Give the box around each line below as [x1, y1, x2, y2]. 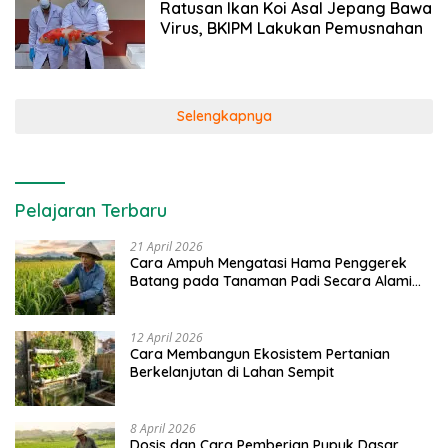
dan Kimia [130, 290, 197, 309]
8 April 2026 [130, 420, 196, 438]
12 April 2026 [130, 329, 203, 347]
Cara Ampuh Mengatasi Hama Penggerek [130, 254, 407, 273]
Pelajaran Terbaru [15, 199, 167, 223]
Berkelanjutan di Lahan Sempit [130, 363, 334, 382]
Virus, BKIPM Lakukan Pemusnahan [159, 17, 423, 38]
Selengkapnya [176, 107, 272, 126]
